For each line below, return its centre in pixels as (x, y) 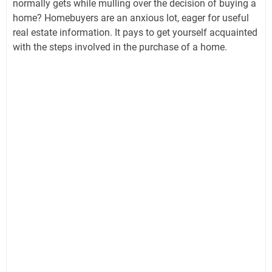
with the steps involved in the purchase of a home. (121, 47)
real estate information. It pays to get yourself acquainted (135, 32)
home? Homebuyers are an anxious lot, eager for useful (131, 18)
